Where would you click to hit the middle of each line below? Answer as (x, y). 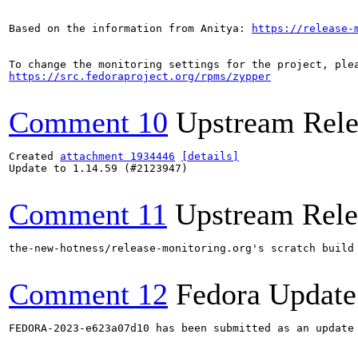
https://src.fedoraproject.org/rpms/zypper (140, 76)
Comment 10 (88, 122)
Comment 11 (88, 214)
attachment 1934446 (117, 156)
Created (34, 156)
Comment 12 (88, 294)
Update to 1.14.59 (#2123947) (98, 168)
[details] (210, 156)
